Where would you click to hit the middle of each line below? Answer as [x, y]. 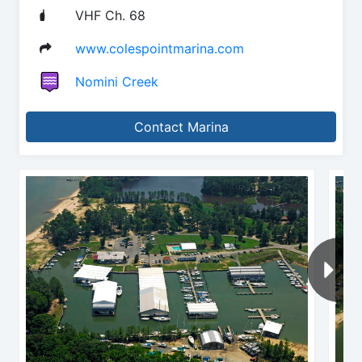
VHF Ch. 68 [110, 15]
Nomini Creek [117, 81]
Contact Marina [181, 126]
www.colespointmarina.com [160, 48]
